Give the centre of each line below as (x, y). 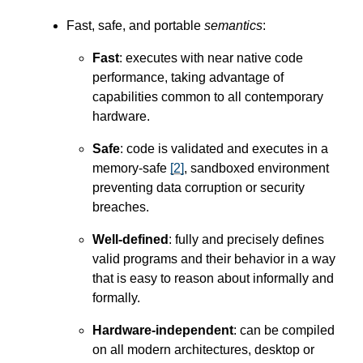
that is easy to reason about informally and (213, 279)
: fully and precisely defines (246, 240)
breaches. (121, 207)
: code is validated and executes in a (224, 149)
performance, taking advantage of (188, 78)
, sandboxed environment (256, 169)
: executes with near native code (211, 58)
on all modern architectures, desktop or (203, 350)
